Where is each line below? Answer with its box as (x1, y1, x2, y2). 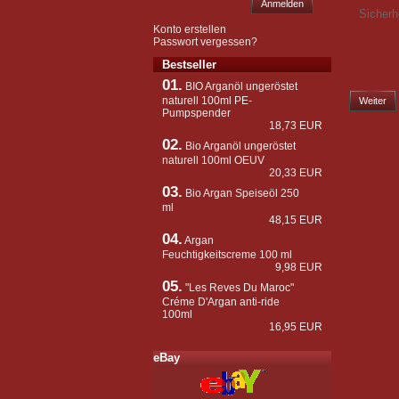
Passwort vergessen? (153, 36, 257, 48)
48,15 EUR (269, 214, 322, 226)
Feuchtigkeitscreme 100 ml (162, 248, 292, 261)
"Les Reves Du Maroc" (185, 281, 294, 294)
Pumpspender (162, 107, 231, 119)
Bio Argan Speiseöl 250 (185, 187, 299, 199)
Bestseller (162, 58, 216, 71)
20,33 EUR (269, 167, 322, 179)
